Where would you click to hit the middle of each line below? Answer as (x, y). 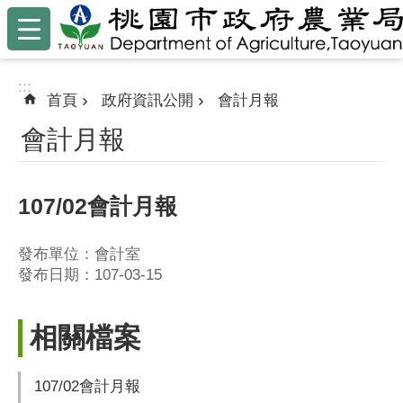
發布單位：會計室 (79, 255)
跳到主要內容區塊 (67, 18)
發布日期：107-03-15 (90, 275)
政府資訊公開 (148, 100)
